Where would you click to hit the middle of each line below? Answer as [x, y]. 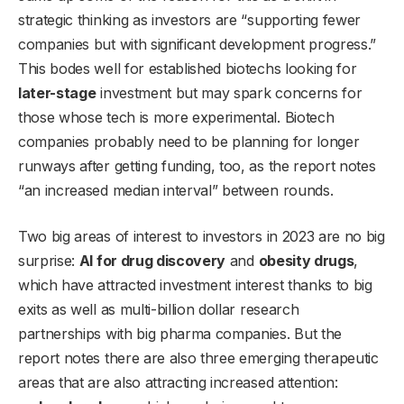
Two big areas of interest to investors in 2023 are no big [202, 236]
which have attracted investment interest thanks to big [195, 285]
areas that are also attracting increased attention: [178, 382]
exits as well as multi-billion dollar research [159, 309]
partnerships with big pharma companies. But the [180, 333]
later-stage [57, 92]
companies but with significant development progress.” [197, 44]
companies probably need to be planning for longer [189, 141]
